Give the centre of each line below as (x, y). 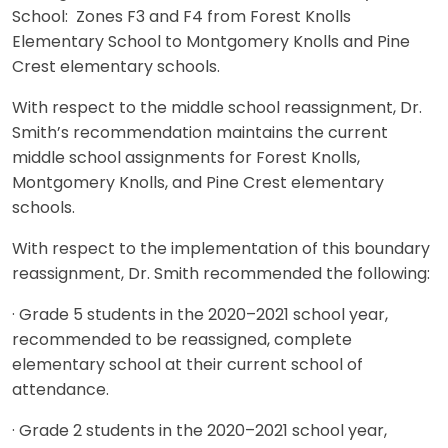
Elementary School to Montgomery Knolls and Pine (211, 42)
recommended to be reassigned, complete (182, 340)
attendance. (60, 390)
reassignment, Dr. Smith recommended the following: (221, 274)
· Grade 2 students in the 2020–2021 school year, (199, 431)
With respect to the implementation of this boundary (221, 249)
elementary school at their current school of (187, 365)
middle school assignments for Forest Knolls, (186, 158)
